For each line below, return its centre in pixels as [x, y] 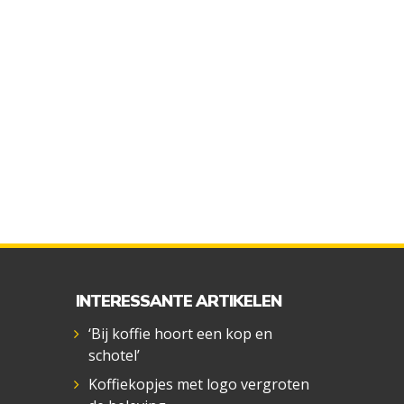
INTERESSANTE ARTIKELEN [178, 301]
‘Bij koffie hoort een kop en [181, 334]
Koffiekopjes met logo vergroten [199, 384]
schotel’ [115, 355]
